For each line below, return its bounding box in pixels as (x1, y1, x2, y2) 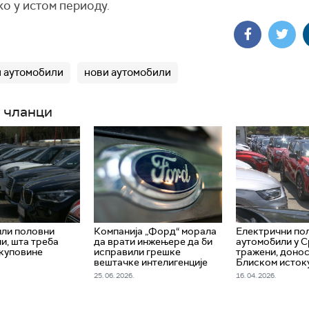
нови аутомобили (84, 66, 171, 79)
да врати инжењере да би (93, 235, 212, 248)
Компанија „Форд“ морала (93, 224, 217, 237)
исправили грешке (93, 245, 181, 258)
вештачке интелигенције (93, 255, 208, 268)
